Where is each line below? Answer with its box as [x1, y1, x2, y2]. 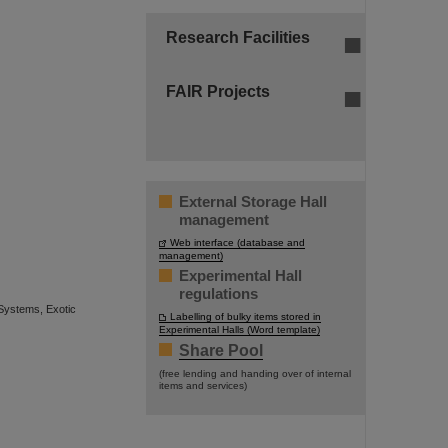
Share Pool [179, 342, 263, 359]
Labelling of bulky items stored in [170, 311, 321, 322]
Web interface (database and [170, 237, 305, 248]
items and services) [159, 380, 247, 391]
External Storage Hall [179, 193, 327, 210]
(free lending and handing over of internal [159, 368, 351, 379]
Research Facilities [166, 29, 310, 46]
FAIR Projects [166, 83, 270, 100]
